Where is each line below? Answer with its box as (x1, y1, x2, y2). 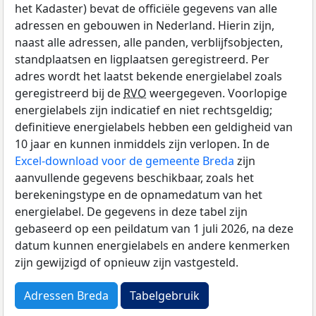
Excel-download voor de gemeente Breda (15, 152, 234, 169)
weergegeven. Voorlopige (147, 85, 287, 101)
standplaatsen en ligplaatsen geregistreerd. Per (15, 51, 269, 67)
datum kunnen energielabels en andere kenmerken (15, 237, 290, 253)
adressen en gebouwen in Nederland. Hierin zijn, (15, 17, 274, 33)
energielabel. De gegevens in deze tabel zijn (15, 203, 248, 219)
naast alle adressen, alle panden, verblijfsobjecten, (15, 34, 283, 50)
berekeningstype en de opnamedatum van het (15, 186, 262, 202)
